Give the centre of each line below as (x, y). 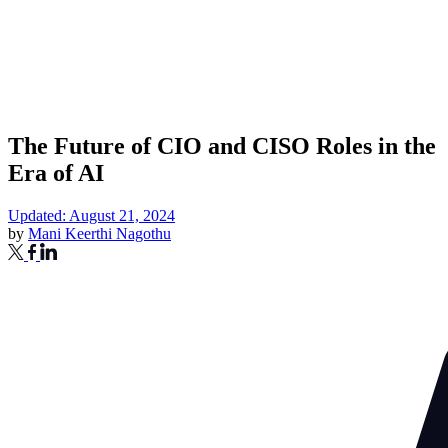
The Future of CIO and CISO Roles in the (222, 145)
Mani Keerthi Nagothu (99, 233)
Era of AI (56, 172)
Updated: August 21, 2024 (91, 215)
